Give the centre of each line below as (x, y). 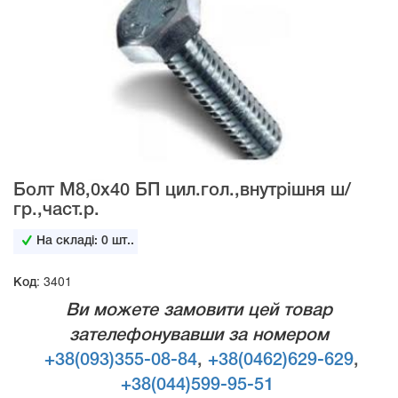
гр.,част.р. (56, 210)
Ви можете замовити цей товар (199, 310)
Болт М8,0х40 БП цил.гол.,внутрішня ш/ (182, 191)
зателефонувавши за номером (199, 335)
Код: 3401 (43, 280)
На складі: (69, 241)
